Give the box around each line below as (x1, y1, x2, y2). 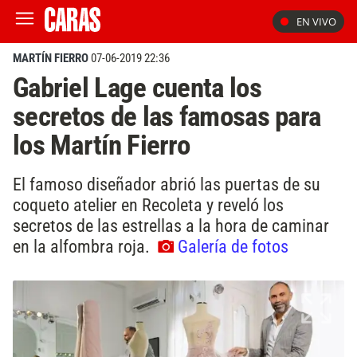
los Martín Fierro (13, 128, 190, 162)
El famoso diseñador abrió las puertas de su (13, 173, 320, 194)
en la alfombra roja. (13, 235, 154, 257)
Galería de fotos (178, 235, 288, 257)
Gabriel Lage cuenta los (13, 71, 261, 104)
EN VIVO (296, 14, 336, 29)
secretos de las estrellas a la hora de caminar (13, 214, 329, 236)
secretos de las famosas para (13, 100, 321, 133)
